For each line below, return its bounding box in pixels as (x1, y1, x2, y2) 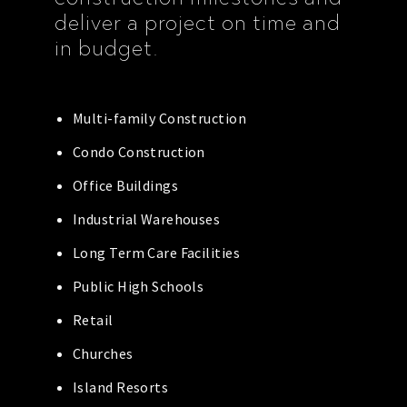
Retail (73, 311, 114, 329)
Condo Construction (73, 143, 205, 161)
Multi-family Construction (73, 109, 246, 127)
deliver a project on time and (55, 10, 341, 35)
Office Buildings (73, 176, 179, 194)
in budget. (55, 35, 159, 61)
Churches (73, 344, 134, 362)
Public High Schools (73, 277, 204, 295)
